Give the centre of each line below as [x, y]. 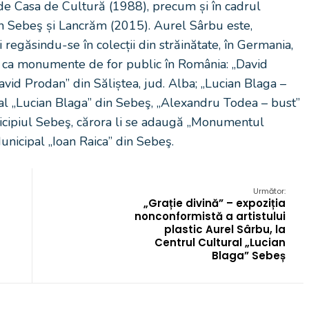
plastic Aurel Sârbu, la [225, 229]
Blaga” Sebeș [249, 256]
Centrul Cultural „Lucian [220, 242]
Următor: [269, 191]
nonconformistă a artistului [210, 216]
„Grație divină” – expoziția [215, 203]
